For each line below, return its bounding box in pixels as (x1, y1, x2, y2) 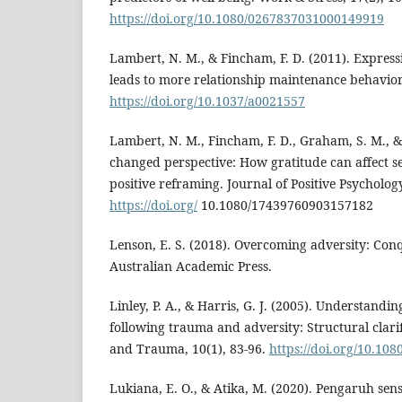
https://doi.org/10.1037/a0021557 (109, 92, 305, 109)
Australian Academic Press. (109, 257, 272, 275)
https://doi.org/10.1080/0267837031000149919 (109, 9, 384, 27)
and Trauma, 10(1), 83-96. (109, 339, 269, 357)
